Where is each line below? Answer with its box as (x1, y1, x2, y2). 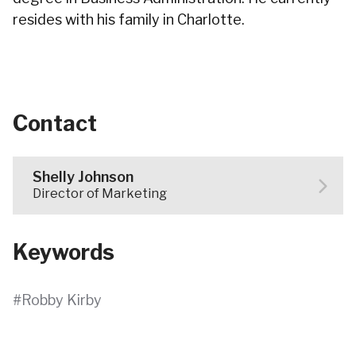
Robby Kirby (21, 292, 102, 308)
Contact (13, 110, 97, 137)
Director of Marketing (33, 186, 167, 201)
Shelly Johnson (33, 168, 133, 185)
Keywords (13, 239, 114, 265)
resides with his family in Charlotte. (13, 11, 245, 28)
